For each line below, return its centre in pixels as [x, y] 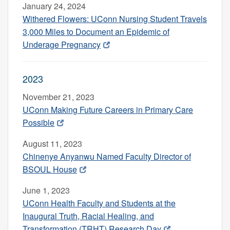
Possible [39, 122]
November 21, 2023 [59, 97]
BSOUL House [50, 169]
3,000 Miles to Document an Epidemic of [96, 31]
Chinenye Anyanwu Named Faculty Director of [107, 156]
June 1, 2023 [46, 190]
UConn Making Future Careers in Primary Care [108, 109]
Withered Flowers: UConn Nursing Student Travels [115, 18]
